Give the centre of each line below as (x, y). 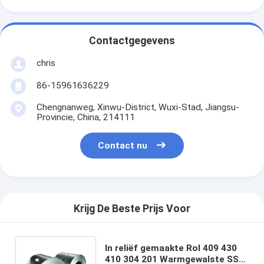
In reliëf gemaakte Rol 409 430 (171, 248)
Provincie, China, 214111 (85, 117)
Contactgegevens (132, 41)
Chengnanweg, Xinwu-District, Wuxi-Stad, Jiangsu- (138, 107)
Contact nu (123, 146)
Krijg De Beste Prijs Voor (132, 209)
